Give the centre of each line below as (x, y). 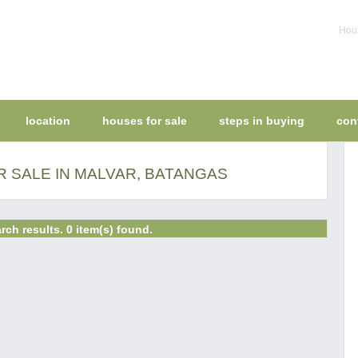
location (48, 121)
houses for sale (145, 121)
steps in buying (262, 121)
